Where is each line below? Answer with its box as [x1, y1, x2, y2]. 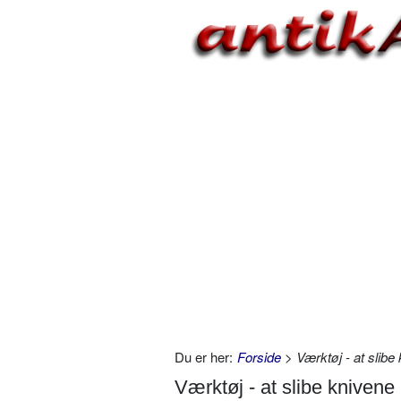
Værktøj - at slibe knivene [175, 375, 395, 398]
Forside [237, 346, 281, 366]
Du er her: [175, 346, 233, 366]
